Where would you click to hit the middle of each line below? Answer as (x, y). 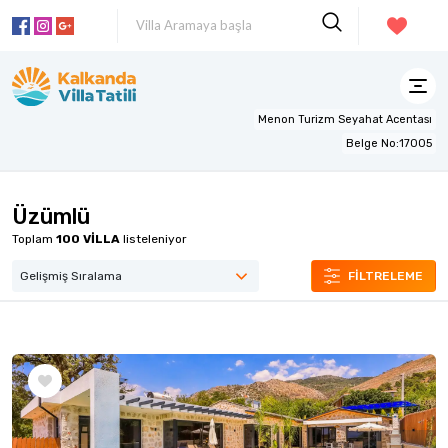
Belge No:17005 (389, 143)
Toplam (34, 238)
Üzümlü (51, 216)
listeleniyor (153, 238)
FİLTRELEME (385, 275)
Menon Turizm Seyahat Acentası (345, 119)
